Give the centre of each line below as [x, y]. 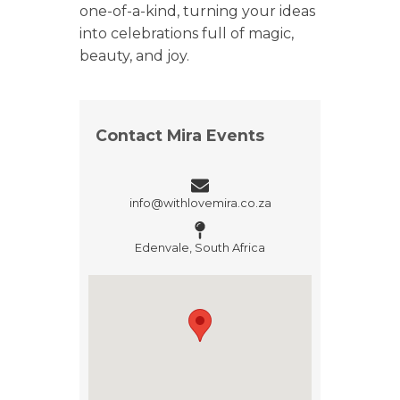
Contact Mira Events [180, 136]
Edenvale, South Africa [200, 248]
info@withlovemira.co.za [200, 204]
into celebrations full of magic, [187, 33]
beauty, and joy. [134, 56]
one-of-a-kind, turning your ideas [197, 11]
